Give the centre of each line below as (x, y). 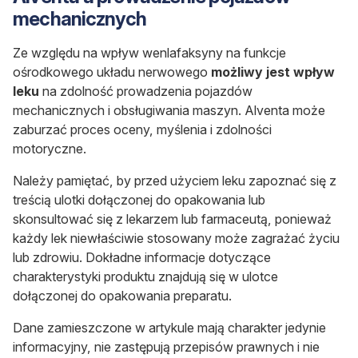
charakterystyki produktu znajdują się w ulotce (145, 277)
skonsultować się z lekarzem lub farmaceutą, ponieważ (172, 219)
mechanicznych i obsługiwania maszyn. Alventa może (169, 111)
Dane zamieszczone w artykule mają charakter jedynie (169, 328)
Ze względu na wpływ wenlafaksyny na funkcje (149, 53)
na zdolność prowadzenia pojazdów (146, 91)
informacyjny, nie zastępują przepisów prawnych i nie (166, 347)
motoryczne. (50, 149)
